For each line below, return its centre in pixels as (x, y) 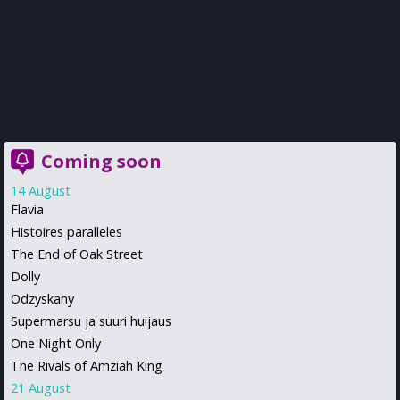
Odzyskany (42, 298)
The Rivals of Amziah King (87, 365)
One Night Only (56, 343)
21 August (41, 387)
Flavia (27, 209)
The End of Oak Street (77, 254)
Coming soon (101, 161)
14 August (41, 190)
